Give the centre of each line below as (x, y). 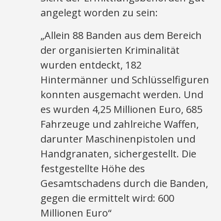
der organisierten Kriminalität (110, 50)
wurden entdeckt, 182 (91, 65)
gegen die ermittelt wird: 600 (108, 198)
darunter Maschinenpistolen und (118, 139)
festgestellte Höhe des (93, 168)
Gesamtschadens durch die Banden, (125, 183)
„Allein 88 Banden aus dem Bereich (121, 35)
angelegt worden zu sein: (99, 13)
